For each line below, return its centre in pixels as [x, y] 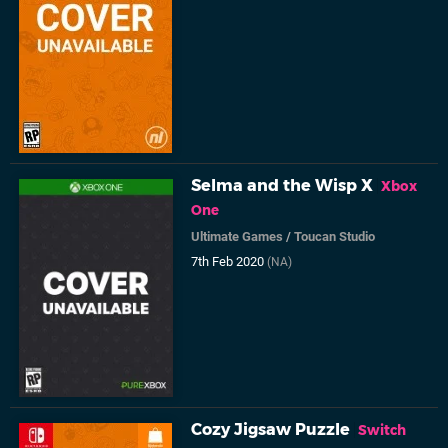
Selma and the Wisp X [282, 186]
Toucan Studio [335, 237]
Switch [382, 430]
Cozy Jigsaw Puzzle [271, 430]
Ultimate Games [237, 237]
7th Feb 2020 [229, 262]
